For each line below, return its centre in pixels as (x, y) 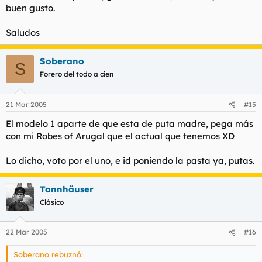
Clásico (52, 202)
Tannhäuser (67, 189)
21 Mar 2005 (26, 104)
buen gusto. (30, 8)
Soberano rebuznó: (48, 255)
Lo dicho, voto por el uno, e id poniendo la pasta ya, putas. (130, 160)
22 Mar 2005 (27, 232)
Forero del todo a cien (77, 74)
